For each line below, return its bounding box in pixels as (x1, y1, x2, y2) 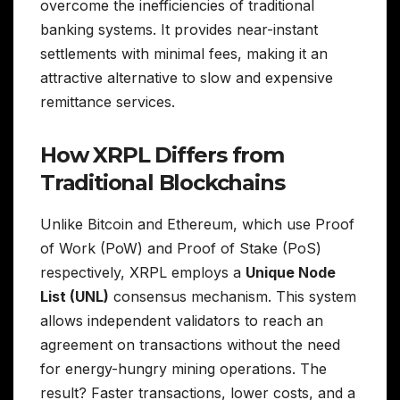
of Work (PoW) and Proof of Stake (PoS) (40, 238, 321, 257)
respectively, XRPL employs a (40, 262, 246, 281)
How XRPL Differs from (40, 142, 284, 169)
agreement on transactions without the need (40, 335, 340, 354)
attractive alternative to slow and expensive (40, 69, 333, 87)
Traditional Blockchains (40, 170, 285, 196)
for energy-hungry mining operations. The (40, 359, 327, 378)
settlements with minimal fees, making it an (40, 45, 328, 63)
